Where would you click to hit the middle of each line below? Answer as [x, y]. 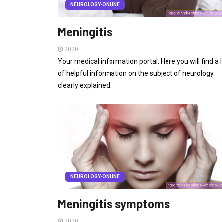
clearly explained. [85, 85]
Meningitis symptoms [114, 203]
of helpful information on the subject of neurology [136, 74]
